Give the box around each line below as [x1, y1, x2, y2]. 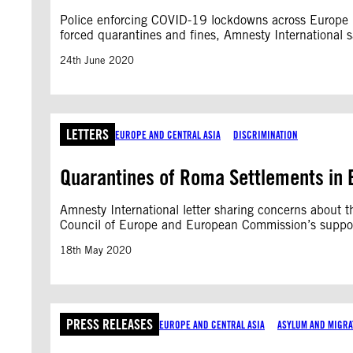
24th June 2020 [60, 54, 134, 66]
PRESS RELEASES [66, 316, 153, 333]
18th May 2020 [60, 244, 132, 256]
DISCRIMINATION [233, 128, 298, 141]
